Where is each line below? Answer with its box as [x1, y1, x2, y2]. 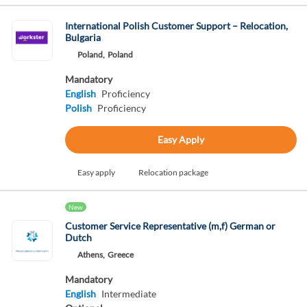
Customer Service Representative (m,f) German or [64, 220, 275, 232]
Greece [107, 249, 134, 260]
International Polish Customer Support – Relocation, [64, 20, 288, 32]
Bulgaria [64, 32, 101, 43]
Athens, [77, 249, 105, 260]
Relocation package [138, 167, 208, 177]
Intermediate [101, 288, 156, 299]
